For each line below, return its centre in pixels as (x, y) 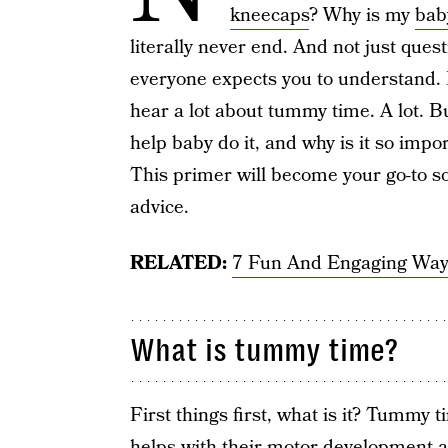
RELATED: (178, 263)
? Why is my (361, 15)
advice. (159, 207)
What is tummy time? (263, 350)
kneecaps (269, 15)
